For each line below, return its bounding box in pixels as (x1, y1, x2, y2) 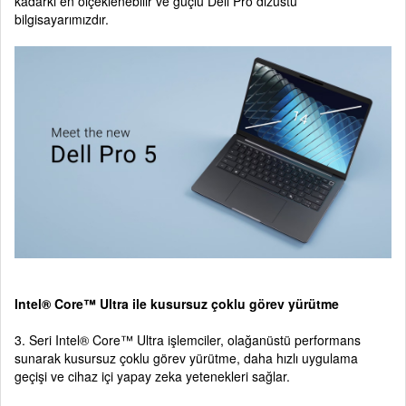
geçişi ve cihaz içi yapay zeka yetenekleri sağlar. (14, 367, 290, 385)
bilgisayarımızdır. (14, 10, 109, 28)
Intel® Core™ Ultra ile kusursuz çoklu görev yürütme (14, 295, 339, 313)
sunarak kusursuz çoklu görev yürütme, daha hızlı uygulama (14, 349, 358, 367)
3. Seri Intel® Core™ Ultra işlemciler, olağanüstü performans (14, 331, 361, 349)
